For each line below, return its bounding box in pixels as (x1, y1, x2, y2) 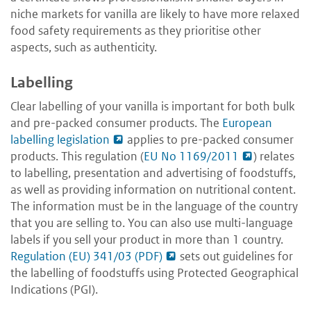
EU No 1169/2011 (144, 149, 239, 165)
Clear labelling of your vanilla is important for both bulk (10, 99, 295, 115)
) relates (253, 149, 294, 165)
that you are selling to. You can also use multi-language (10, 215, 293, 231)
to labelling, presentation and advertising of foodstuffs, (10, 165, 296, 181)
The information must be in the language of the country (10, 199, 298, 215)
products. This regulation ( (10, 149, 144, 165)
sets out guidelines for (177, 249, 293, 264)
